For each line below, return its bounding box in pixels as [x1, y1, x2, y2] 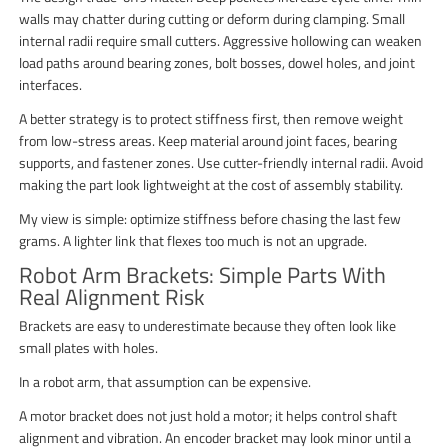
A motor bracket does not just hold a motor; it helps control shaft [19, 404, 398, 426]
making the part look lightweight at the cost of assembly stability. [19, 173, 404, 195]
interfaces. [19, 73, 83, 95]
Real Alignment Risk [19, 279, 206, 314]
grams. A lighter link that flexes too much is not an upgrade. [19, 229, 368, 251]
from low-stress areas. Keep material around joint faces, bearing [19, 129, 398, 151]
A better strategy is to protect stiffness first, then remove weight [19, 107, 404, 129]
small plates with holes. [19, 336, 159, 358]
